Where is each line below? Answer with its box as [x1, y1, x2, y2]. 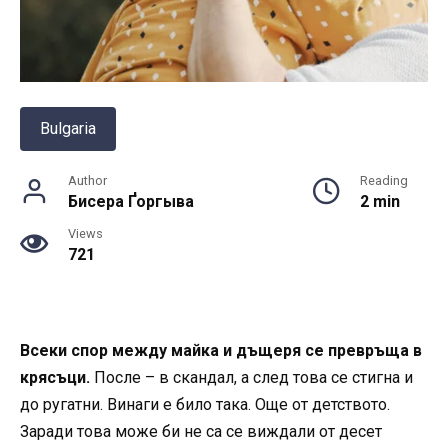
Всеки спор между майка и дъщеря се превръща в [20, 340, 422, 360]
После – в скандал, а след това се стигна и [90, 367, 413, 387]
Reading [360, 172, 408, 188]
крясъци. [20, 367, 90, 387]
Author [68, 172, 107, 188]
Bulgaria [40, 118, 96, 138]
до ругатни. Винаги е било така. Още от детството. [20, 394, 390, 414]
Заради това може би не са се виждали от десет [20, 421, 382, 441]
